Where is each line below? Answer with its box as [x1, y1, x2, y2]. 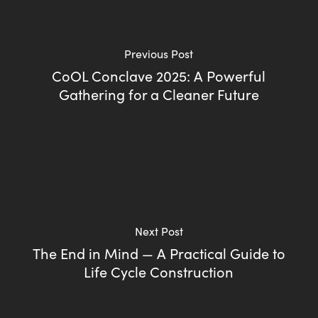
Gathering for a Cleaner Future [58, 84, 259, 104]
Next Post [134, 223, 183, 238]
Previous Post [124, 45, 194, 61]
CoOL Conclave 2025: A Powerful [52, 65, 266, 85]
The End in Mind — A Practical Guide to [32, 243, 285, 263]
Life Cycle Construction [84, 261, 234, 281]
